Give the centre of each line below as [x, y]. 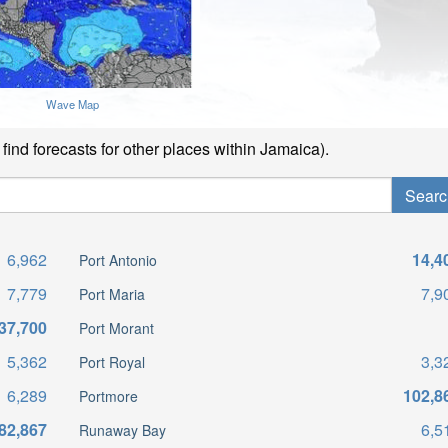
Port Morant [116, 328]
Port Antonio [117, 260]
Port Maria [111, 294]
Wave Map [72, 104]
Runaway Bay [122, 430]
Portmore [108, 396]
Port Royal [111, 362]
